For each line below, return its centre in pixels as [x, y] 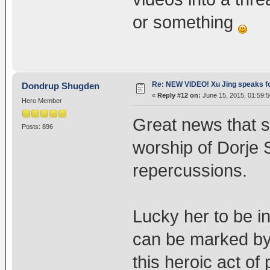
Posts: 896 [37, 127]
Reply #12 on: [179, 95]
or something [185, 23]
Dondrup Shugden [61, 86]
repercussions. [190, 170]
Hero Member [42, 100]
